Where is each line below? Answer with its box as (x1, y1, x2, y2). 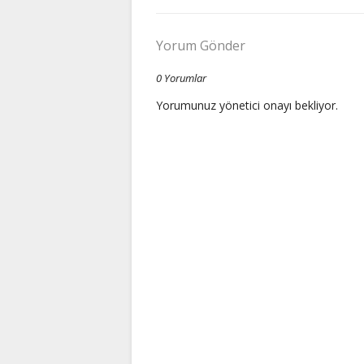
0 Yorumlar (156, 71, 206, 86)
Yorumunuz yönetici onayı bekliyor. (156, 97, 338, 114)
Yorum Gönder (156, 37, 245, 55)
